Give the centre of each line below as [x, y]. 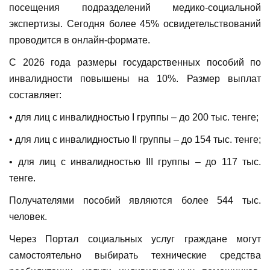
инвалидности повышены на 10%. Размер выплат [135, 79]
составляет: [35, 95]
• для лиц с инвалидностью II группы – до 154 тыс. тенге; [135, 140]
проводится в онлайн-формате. [80, 40]
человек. [28, 217]
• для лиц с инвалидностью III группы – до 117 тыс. [135, 162]
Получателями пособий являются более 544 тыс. [135, 201]
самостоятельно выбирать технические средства [135, 256]
